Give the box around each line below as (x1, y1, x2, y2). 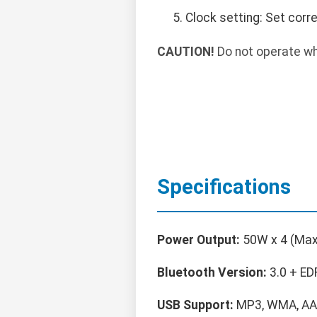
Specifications (157, 175, 291, 200)
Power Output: (157, 233, 240, 248)
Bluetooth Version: (157, 265, 267, 280)
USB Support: (157, 298, 234, 313)
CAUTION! (157, 45, 214, 59)
